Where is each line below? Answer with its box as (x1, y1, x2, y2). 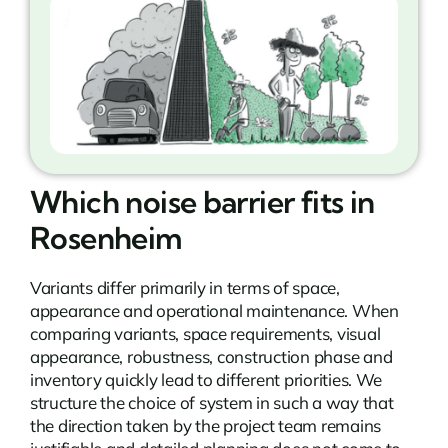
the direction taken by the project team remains (29, 414, 381, 436)
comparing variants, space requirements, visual (29, 322, 381, 344)
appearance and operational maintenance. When (29, 299, 399, 321)
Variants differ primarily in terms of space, (29, 276, 340, 298)
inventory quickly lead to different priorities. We (29, 368, 383, 390)
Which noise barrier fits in (29, 182, 375, 221)
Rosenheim (29, 218, 183, 257)
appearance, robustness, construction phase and (29, 345, 393, 367)
